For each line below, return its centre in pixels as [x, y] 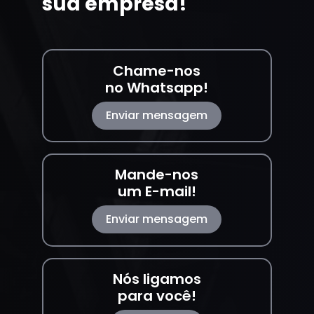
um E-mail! [157, 192]
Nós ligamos [157, 279]
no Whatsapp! [157, 87]
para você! [157, 296]
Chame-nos [157, 70]
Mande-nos [157, 175]
